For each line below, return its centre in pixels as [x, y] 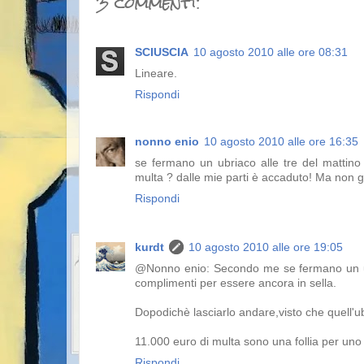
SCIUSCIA [162, 52]
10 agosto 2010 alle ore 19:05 [266, 248]
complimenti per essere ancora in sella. [236, 284]
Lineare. [156, 73]
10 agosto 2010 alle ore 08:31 [271, 52]
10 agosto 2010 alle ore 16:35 [281, 142]
